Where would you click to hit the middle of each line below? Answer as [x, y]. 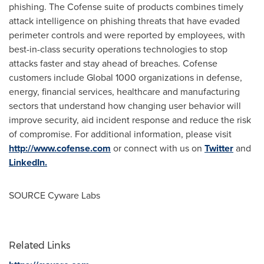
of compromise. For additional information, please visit [120, 134]
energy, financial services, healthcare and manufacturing [124, 92]
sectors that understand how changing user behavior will [125, 106]
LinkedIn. [28, 162]
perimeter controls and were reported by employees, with [127, 35]
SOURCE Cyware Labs [55, 195]
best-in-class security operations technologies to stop [118, 49]
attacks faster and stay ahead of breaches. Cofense [113, 63]
